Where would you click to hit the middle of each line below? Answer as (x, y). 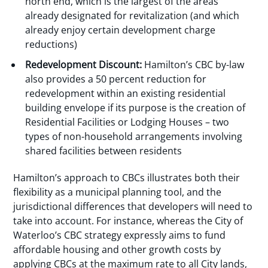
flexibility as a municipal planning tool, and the (118, 192)
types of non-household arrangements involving (134, 137)
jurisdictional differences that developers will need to (133, 207)
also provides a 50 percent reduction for (116, 79)
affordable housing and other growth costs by (117, 250)
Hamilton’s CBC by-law (194, 65)
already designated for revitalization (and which (133, 16)
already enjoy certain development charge (121, 30)
